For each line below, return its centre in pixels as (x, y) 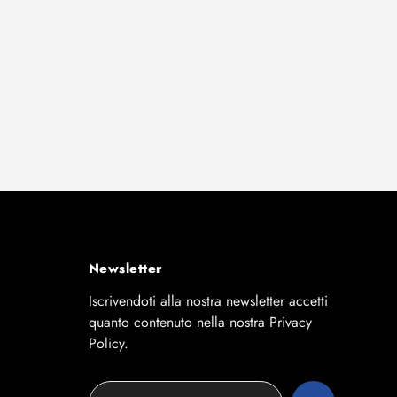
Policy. (108, 344)
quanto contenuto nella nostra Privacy (200, 323)
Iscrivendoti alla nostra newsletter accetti (208, 301)
